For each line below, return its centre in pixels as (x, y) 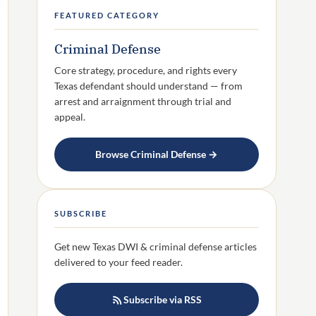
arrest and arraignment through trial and (143, 102)
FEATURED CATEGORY (107, 15)
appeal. (70, 117)
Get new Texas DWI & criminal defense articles (156, 247)
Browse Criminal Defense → (157, 154)
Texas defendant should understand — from (148, 86)
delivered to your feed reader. (119, 262)
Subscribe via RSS (162, 299)
